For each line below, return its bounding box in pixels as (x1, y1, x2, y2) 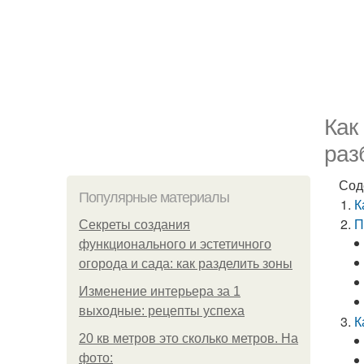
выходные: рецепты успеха (79, 304, 245, 318)
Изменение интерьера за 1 (79, 284, 240, 298)
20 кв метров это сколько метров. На (79, 331, 298, 345)
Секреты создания (79, 218, 190, 232)
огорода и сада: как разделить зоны (79, 257, 292, 271)
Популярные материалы (79, 189, 229, 206)
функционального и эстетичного (79, 237, 271, 251)
